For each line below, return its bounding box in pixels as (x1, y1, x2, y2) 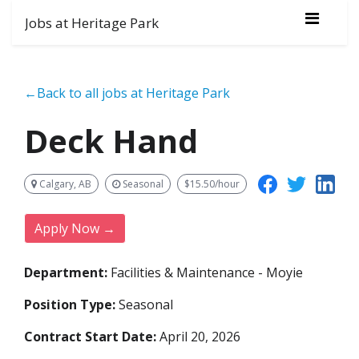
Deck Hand (24, 119, 198, 163)
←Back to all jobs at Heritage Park (24, 84, 230, 102)
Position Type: (24, 296, 115, 314)
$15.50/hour (184, 176, 240, 191)
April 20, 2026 (156, 328, 240, 346)
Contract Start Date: (24, 328, 156, 346)
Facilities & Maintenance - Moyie (107, 264, 303, 282)
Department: (24, 264, 107, 282)
